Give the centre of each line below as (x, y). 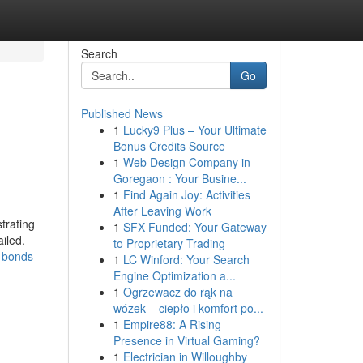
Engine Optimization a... (174, 275)
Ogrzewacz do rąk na (177, 292)
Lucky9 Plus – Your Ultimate (194, 130)
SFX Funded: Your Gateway (194, 227)
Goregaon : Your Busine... (179, 178)
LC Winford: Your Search (186, 259)
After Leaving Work (162, 211)
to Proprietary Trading (169, 243)
